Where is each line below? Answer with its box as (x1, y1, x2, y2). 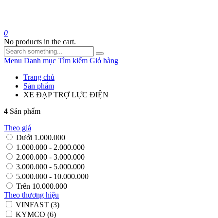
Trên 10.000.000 (16, 182, 67, 190)
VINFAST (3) (16, 200, 59, 209)
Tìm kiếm (58, 56, 88, 65)
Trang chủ (23, 73, 54, 81)
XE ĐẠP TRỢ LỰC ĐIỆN (23, 91, 109, 99)
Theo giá (4, 124, 31, 132)
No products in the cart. (4, 37, 76, 46)
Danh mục (24, 56, 56, 65)
